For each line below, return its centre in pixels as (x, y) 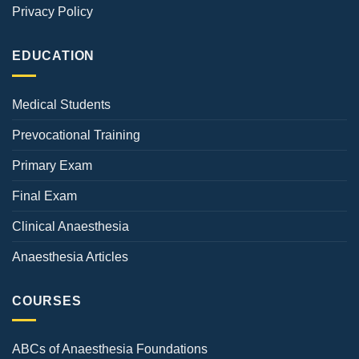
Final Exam (44, 196)
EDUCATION (54, 56)
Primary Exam (52, 165)
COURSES (47, 301)
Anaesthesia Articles (70, 256)
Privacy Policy (52, 12)
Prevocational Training (76, 135)
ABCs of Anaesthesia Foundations (110, 349)
